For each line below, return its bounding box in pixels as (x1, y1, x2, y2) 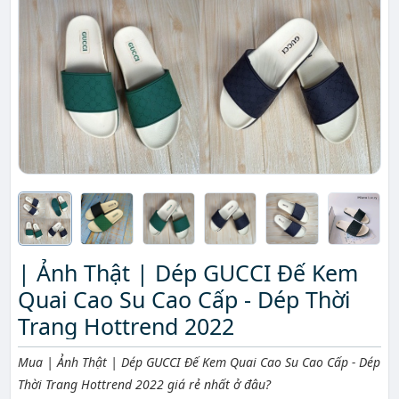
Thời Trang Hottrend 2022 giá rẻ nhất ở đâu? (18, 376, 271, 394)
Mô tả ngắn (17, 348, 136, 379)
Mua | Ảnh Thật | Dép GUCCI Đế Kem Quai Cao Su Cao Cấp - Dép (18, 354, 380, 371)
